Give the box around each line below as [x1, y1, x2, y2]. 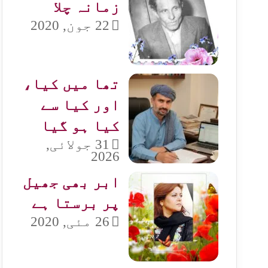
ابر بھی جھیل [23, 174, 120, 190]
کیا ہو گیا [41, 118, 120, 134]
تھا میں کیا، [23, 76, 120, 92]
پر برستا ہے [32, 195, 120, 211]
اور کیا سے [41, 97, 120, 113]
